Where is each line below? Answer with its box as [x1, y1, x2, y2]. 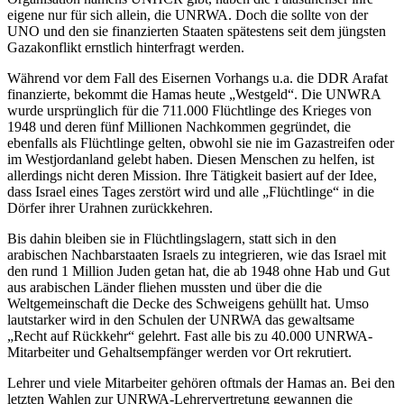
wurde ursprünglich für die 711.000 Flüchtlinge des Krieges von [7, 103, 372, 119]
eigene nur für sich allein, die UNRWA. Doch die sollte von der [7, 7, 368, 23]
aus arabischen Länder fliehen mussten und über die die [7, 280, 322, 296]
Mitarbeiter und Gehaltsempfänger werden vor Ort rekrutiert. [7, 344, 352, 361]
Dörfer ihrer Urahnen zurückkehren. [7, 200, 213, 216]
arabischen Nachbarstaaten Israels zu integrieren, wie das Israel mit [7, 247, 386, 263]
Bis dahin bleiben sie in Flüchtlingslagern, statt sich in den [7, 231, 336, 247]
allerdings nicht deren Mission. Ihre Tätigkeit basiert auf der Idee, [7, 168, 377, 184]
